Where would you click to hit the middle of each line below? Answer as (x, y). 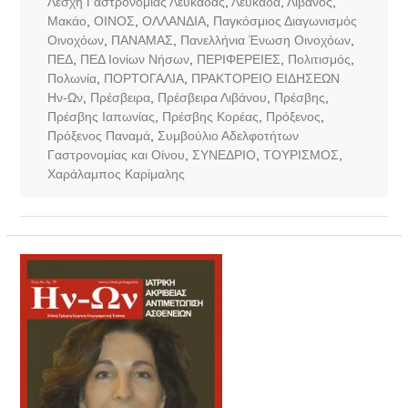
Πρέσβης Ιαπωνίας (101, 116)
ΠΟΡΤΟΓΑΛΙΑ (143, 78)
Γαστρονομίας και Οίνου (116, 154)
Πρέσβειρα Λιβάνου (212, 97)
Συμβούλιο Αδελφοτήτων (228, 135)
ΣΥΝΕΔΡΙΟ (224, 154)
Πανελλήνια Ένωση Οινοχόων (265, 40)
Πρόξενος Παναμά (98, 135)
